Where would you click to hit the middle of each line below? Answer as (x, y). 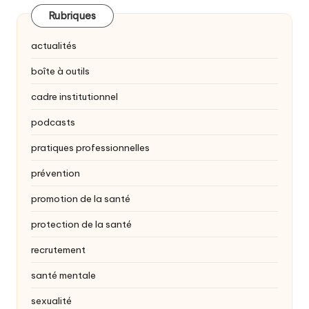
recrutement (58, 250)
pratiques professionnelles (90, 148)
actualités (54, 46)
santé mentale (63, 276)
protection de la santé (81, 225)
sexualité (51, 301)
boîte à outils (60, 71)
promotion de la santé (81, 199)
